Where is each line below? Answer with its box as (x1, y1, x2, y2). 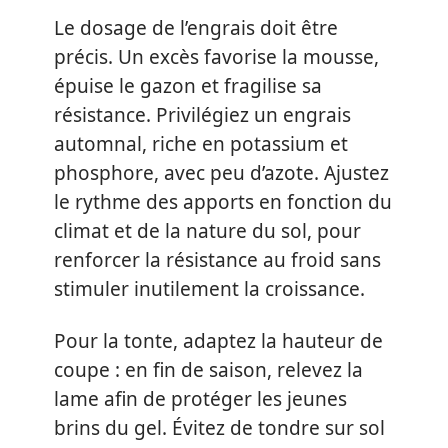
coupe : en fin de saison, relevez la (54, 356, 363, 383)
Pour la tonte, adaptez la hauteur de (54, 327, 383, 354)
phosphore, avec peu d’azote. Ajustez (54, 160, 389, 187)
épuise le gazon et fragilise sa (54, 73, 322, 100)
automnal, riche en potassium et (54, 131, 348, 158)
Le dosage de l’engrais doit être (54, 15, 338, 42)
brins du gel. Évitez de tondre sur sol (54, 414, 385, 441)
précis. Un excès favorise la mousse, (54, 44, 379, 71)
